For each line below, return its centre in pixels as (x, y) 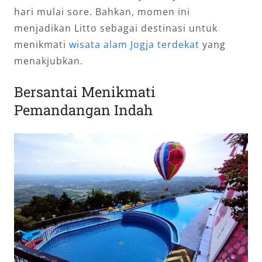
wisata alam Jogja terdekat (134, 45)
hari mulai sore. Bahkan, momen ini (102, 12)
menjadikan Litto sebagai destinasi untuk (116, 28)
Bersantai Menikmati (85, 92)
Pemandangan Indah (83, 110)
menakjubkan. (49, 61)
